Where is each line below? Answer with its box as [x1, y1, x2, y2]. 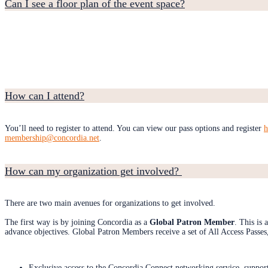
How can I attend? [5, 90, 84, 102]
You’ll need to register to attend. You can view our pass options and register [5, 123, 264, 133]
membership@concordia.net [5, 133, 99, 142]
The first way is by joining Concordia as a [5, 218, 150, 227]
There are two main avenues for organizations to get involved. [5, 199, 215, 208]
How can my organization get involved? [5, 165, 182, 177]
